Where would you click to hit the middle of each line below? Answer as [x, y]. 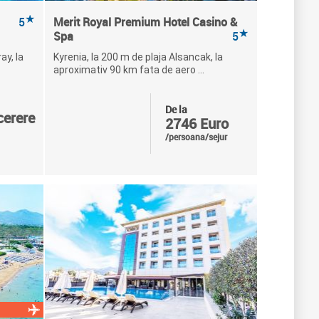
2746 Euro [197, 124]
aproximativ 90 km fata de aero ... [129, 70]
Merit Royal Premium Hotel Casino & [145, 22]
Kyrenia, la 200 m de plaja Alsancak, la [138, 57]
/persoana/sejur [196, 137]
